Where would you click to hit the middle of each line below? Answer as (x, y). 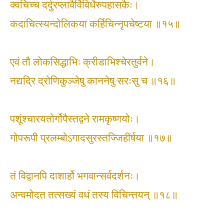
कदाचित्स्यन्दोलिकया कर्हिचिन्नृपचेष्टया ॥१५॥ (95, 24)
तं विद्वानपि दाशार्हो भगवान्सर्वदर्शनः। (75, 176)
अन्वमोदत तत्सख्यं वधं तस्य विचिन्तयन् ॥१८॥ (94, 195)
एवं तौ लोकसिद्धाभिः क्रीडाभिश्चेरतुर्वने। (82, 62)
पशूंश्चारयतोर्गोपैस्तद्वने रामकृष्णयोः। (75, 119)
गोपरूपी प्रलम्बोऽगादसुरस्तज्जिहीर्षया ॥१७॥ (91, 138)
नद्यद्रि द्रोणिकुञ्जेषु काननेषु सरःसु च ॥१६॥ (93, 81)
